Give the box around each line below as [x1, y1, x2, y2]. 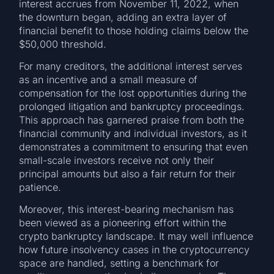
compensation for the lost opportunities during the [19, 86, 247, 99]
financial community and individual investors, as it [19, 127, 248, 139]
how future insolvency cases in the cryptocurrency [19, 243, 250, 256]
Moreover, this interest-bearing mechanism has [19, 203, 234, 216]
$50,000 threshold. [19, 37, 107, 50]
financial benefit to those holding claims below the [19, 24, 249, 37]
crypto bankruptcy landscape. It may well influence [19, 230, 254, 243]
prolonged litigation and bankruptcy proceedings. [19, 100, 245, 113]
